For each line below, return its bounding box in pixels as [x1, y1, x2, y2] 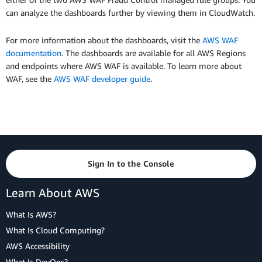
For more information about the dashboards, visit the [6, 35, 202, 46]
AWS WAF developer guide [54, 74, 150, 84]
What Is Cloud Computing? [6, 225, 105, 235]
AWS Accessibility [6, 241, 70, 251]
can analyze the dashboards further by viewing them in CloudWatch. [6, 8, 255, 18]
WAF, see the [6, 74, 54, 84]
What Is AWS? [6, 209, 56, 219]
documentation [6, 48, 61, 58]
